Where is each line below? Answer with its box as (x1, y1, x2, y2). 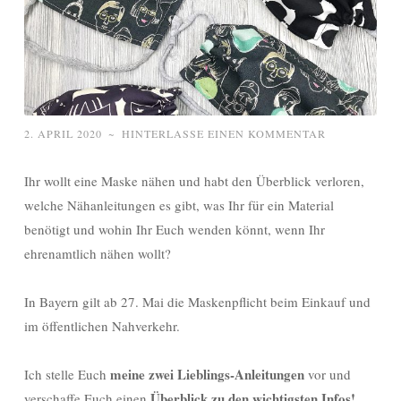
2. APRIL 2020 (24, 126, 102, 141)
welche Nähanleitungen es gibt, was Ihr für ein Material (24, 196, 334, 215)
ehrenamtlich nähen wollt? (24, 244, 171, 263)
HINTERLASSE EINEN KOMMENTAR (122, 126, 326, 141)
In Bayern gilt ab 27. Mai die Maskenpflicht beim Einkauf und (24, 293, 371, 311)
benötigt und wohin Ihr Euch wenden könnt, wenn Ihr (24, 220, 325, 239)
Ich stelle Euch (24, 365, 110, 384)
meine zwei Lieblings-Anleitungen (110, 364, 304, 385)
